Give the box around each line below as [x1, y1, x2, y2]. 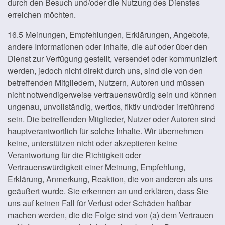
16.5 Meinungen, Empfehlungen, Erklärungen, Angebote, [8, 29, 210, 40]
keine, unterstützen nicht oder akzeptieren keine [8, 137, 177, 149]
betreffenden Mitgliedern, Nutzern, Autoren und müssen [8, 77, 204, 88]
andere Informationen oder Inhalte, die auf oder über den [8, 41, 207, 52]
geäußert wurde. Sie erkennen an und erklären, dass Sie [8, 185, 208, 197]
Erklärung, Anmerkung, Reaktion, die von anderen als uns [8, 173, 213, 185]
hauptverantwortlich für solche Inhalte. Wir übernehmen [8, 125, 203, 137]
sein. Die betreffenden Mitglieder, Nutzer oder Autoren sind [8, 113, 216, 125]
